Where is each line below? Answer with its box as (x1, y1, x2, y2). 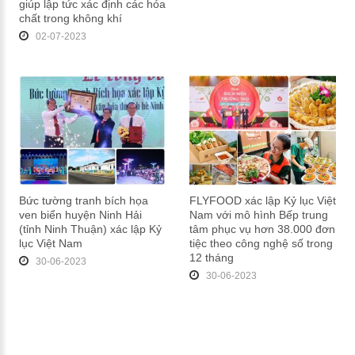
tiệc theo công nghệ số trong (189, 236, 333, 250)
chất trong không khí (18, 11, 122, 25)
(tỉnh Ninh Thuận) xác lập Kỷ (18, 222, 162, 235)
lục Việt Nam (18, 236, 82, 250)
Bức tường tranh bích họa (18, 193, 148, 207)
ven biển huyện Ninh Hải (18, 208, 142, 221)
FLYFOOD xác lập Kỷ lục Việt (189, 193, 336, 207)
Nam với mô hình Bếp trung (189, 208, 328, 221)
